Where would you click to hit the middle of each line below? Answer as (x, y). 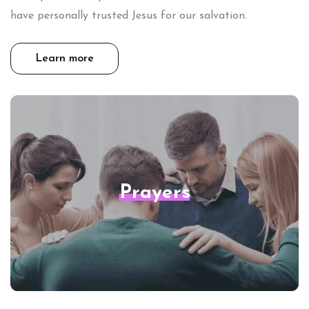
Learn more (64, 59)
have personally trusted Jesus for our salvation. (129, 16)
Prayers (154, 193)
